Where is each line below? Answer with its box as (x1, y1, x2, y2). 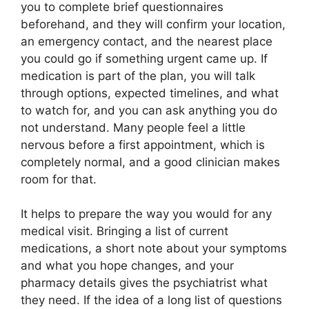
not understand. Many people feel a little (21, 120, 246, 134)
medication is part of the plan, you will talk (21, 68, 255, 83)
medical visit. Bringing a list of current (21, 224, 228, 239)
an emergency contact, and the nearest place (21, 34, 272, 48)
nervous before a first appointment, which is (21, 137, 265, 152)
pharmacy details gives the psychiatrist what (21, 276, 268, 290)
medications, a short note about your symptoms (21, 241, 287, 256)
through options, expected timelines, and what (21, 86, 279, 100)
